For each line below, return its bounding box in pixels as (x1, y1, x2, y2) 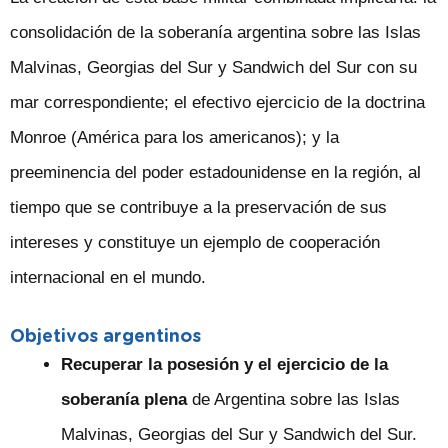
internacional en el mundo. (10, 267, 206, 287)
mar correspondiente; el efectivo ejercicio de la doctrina (10, 92, 425, 112)
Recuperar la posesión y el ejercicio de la (61, 355, 388, 375)
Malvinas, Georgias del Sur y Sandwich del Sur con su (10, 57, 417, 77)
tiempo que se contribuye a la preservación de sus (10, 197, 387, 217)
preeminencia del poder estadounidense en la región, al (10, 162, 421, 182)
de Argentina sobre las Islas (187, 390, 400, 410)
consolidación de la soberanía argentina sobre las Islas (10, 22, 421, 42)
